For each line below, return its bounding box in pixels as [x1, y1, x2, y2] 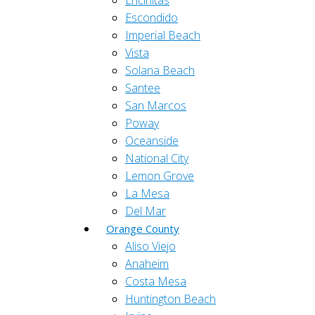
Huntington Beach [125, 291, 216, 307]
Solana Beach [125, 63, 195, 78]
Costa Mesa [125, 274, 186, 289]
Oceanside [125, 133, 179, 148]
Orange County [106, 221, 179, 236]
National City [125, 150, 188, 166]
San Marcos [125, 98, 186, 113]
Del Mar [125, 203, 166, 219]
